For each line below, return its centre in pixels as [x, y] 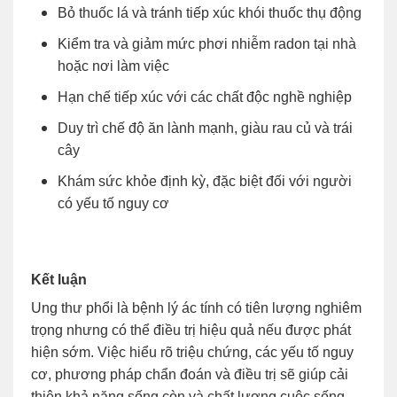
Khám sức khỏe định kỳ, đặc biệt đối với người [205, 182]
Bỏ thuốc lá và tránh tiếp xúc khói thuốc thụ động [210, 13]
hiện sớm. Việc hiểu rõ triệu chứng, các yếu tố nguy [192, 353]
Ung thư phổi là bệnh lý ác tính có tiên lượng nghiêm [196, 308]
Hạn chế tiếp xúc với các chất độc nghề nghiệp [205, 97]
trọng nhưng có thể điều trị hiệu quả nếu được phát [191, 331]
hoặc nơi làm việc [113, 66]
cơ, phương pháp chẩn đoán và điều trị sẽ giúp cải [190, 375]
